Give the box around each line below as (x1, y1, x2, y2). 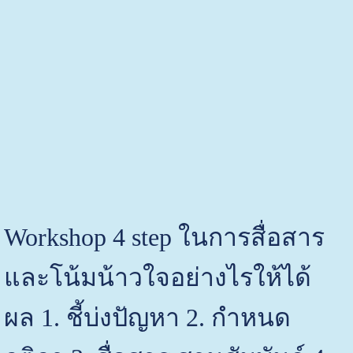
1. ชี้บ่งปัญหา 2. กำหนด (40, 303, 291, 332)
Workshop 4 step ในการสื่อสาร (3, 222, 325, 251)
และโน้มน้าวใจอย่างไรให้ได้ (3, 262, 311, 292)
